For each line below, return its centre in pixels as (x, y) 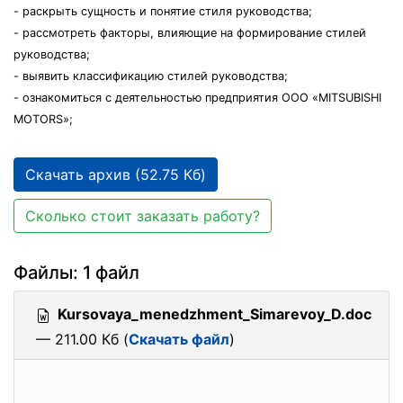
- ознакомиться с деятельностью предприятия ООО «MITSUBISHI (197, 98)
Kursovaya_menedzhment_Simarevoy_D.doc (215, 314)
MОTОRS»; (43, 119)
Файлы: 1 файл (76, 273)
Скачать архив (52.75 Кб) (116, 175)
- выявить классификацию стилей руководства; (151, 76)
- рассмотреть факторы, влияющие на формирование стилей (190, 33)
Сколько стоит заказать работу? (143, 216)
